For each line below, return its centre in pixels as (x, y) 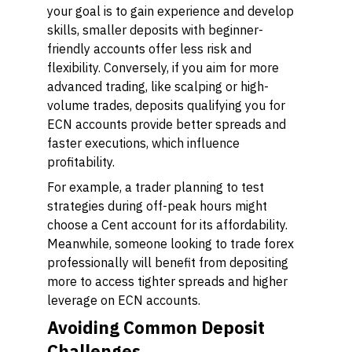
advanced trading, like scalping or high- (158, 86)
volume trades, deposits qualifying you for (166, 105)
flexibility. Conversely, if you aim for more (163, 68)
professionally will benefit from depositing (168, 262)
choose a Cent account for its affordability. (167, 225)
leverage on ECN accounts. (124, 300)
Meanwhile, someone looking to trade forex (170, 244)
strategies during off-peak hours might (157, 206)
